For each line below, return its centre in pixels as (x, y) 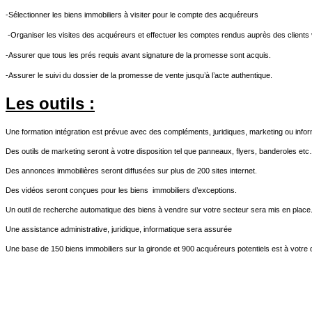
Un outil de (24, 209)
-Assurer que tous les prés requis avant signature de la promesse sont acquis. (138, 55)
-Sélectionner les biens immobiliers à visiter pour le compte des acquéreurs (132, 14)
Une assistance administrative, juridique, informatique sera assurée (119, 229)
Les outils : (50, 103)
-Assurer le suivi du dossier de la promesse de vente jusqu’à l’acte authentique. (139, 75)
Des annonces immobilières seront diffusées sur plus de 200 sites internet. (131, 170)
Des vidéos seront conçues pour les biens (77, 190)
